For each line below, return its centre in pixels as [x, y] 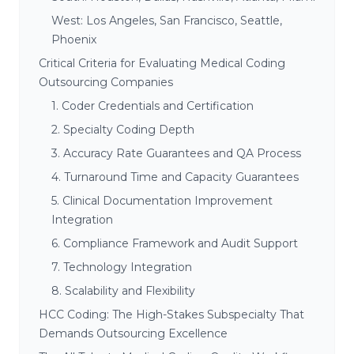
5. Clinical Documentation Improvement [162, 200]
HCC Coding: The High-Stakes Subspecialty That [171, 314]
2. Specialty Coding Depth [123, 129]
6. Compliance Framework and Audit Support [175, 243]
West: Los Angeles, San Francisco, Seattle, [167, 20]
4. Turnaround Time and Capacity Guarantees [175, 177]
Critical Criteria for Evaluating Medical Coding [162, 63]
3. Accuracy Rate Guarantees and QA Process [176, 153]
